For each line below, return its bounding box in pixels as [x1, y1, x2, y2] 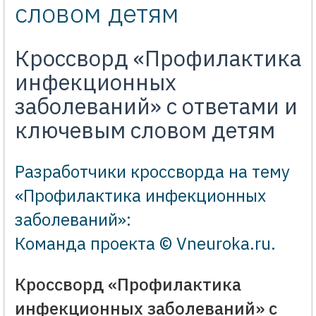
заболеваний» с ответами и [15, 91, 298, 121]
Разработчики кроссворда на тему [15, 159, 290, 183]
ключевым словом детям [15, 115, 275, 145]
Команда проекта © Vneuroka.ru [15, 231, 271, 255]
